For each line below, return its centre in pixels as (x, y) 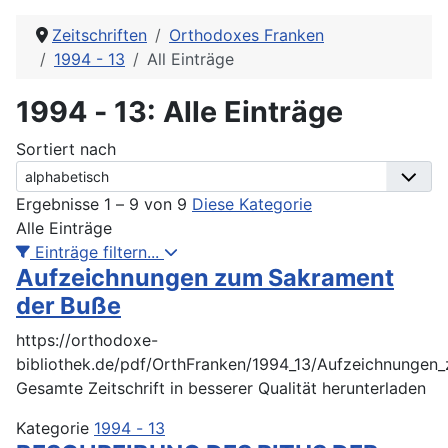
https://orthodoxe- (87, 339)
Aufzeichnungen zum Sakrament (205, 277)
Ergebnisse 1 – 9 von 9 (101, 203)
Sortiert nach (66, 148)
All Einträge (190, 58)
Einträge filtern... (97, 251)
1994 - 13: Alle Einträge (183, 111)
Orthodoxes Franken (246, 34)
